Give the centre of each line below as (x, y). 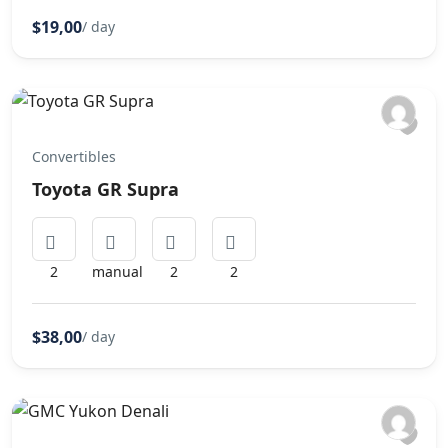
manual (117, 272)
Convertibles (74, 157)
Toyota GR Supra (105, 189)
